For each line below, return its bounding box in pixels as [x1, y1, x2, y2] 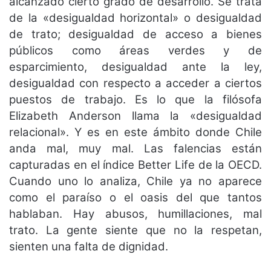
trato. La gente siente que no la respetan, [9, 223, 262, 238]
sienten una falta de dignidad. [9, 240, 168, 254]
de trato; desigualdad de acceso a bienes [9, 27, 262, 42]
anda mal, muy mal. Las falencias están [9, 142, 262, 156]
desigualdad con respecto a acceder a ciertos [9, 76, 262, 91]
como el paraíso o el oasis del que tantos [9, 191, 262, 205]
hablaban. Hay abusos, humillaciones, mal [9, 207, 262, 221]
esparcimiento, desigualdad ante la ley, [9, 60, 262, 74]
